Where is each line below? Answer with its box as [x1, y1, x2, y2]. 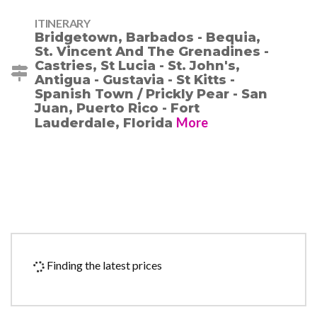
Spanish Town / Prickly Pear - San [35, 86, 267, 103]
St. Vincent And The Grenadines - [35, 44, 269, 60]
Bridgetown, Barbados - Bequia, [35, 30, 260, 46]
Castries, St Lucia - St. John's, [35, 58, 240, 74]
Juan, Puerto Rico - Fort [35, 100, 200, 117]
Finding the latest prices [45, 258, 162, 272]
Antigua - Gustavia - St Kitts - [35, 72, 235, 88]
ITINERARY [35, 16, 91, 30]
